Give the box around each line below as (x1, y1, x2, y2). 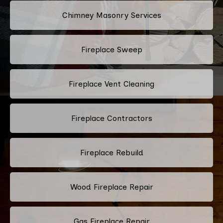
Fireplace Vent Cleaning (69, 79, 154, 89)
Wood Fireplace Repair (70, 182, 153, 192)
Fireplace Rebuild (80, 147, 143, 157)
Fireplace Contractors (71, 113, 152, 123)
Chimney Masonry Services (62, 10, 161, 20)
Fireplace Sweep (81, 44, 142, 54)
